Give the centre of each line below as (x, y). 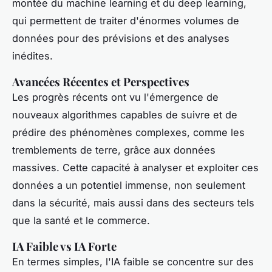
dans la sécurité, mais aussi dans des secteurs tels (133, 202)
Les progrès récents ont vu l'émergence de (115, 97)
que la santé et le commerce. (81, 220)
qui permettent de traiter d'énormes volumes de (126, 20)
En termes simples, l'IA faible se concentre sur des (133, 261)
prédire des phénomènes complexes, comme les (128, 132)
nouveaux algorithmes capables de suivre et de (125, 114)
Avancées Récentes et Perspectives (101, 81)
